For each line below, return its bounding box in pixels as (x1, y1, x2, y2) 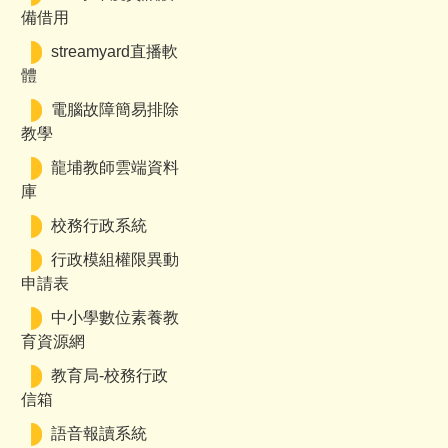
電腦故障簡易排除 (51, 101, 179, 118)
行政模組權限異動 (51, 251, 179, 268)
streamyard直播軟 (51, 43, 178, 60)
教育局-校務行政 (51, 367, 168, 384)
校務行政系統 (51, 217, 147, 234)
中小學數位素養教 (51, 309, 179, 326)
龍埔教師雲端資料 (51, 159, 179, 176)
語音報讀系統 (51, 425, 147, 442)
